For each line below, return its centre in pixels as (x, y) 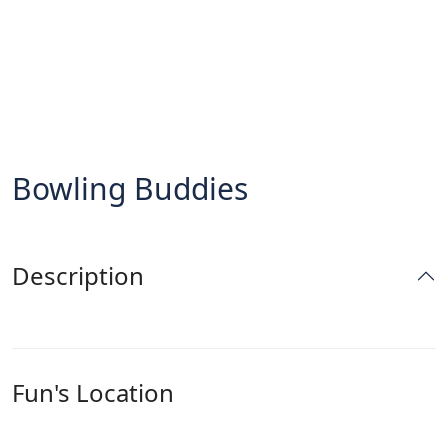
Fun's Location (93, 392)
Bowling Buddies (130, 188)
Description (78, 275)
